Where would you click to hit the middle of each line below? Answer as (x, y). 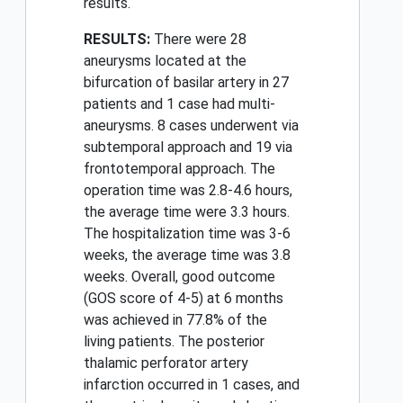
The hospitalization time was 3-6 (187, 234)
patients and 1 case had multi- (179, 104)
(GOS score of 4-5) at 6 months (184, 299)
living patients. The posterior (174, 342)
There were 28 (198, 40)
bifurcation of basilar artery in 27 (186, 83)
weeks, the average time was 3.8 (187, 255)
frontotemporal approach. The (179, 169)
